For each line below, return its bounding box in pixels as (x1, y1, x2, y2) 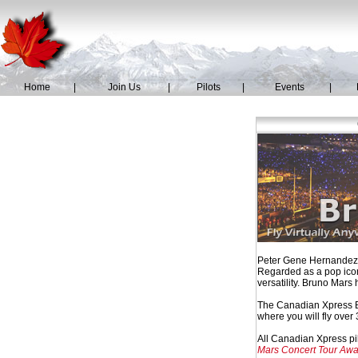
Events (274, 82, 304, 93)
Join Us (108, 82, 141, 93)
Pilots (197, 82, 221, 93)
